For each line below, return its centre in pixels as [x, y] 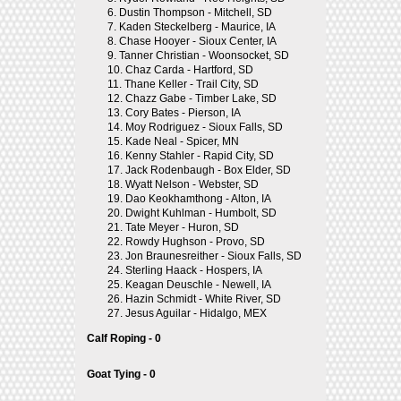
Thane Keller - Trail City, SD [192, 84]
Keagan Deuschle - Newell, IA [198, 285]
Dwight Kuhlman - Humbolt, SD [201, 213]
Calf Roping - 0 [124, 338]
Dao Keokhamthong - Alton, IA [198, 199]
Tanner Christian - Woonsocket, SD [204, 55]
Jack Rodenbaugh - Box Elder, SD [208, 170]
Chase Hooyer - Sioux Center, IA [198, 41]
